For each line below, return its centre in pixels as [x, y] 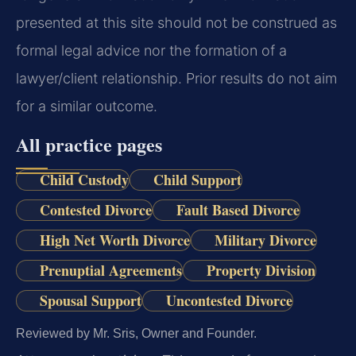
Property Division [261, 271]
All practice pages [89, 144]
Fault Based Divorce [238, 209]
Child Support [197, 179]
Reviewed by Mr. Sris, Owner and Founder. [136, 333]
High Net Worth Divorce [114, 240]
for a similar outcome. [87, 106]
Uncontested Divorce [229, 301]
